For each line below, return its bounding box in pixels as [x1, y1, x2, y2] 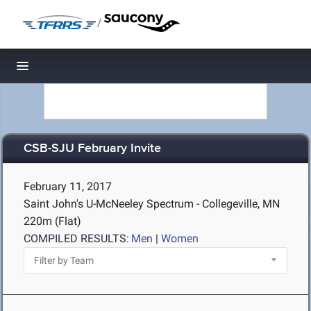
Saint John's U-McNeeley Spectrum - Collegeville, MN [24, 197, 280, 210]
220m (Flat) [24, 215, 81, 228]
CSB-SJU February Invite [24, 141, 161, 157]
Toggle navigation [23, 62, 117, 77]
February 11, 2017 [24, 180, 112, 193]
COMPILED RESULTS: [24, 232, 129, 245]
